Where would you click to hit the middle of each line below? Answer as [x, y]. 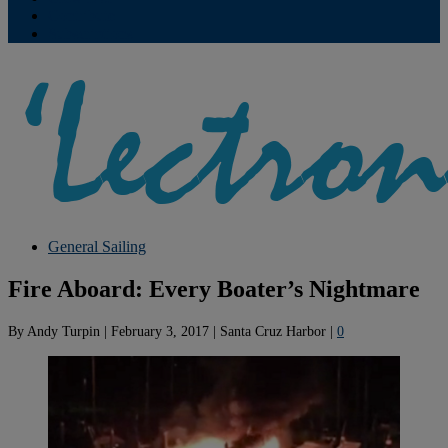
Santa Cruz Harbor [273, 330]
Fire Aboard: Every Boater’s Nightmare [214, 288]
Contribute [81, 15]
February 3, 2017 [160, 330]
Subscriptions [90, 33]
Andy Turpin [63, 330]
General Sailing [97, 246]
